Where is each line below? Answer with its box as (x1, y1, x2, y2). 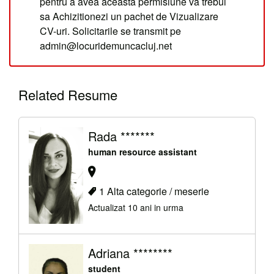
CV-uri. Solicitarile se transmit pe (40, 24, 181, 39)
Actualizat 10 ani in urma (87, 201, 183, 213)
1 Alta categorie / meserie (98, 183, 209, 198)
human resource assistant (87, 146, 197, 158)
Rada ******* (87, 127, 155, 146)
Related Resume (18, 85, 117, 105)
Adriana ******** (87, 243, 172, 262)
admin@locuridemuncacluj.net (40, 39, 172, 53)
